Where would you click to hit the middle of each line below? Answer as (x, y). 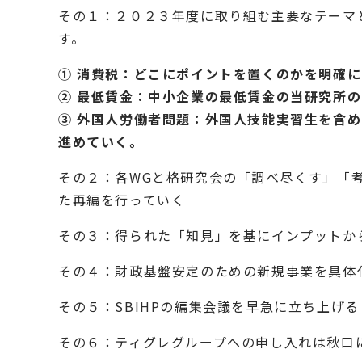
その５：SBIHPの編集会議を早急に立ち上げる (209, 306)
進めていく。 (101, 141)
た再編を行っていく (122, 200)
